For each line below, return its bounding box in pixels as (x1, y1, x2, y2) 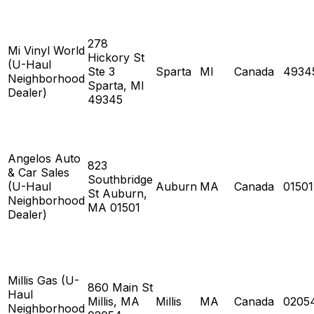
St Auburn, (88, 186, 147, 200)
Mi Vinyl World (8, 43, 85, 57)
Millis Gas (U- (8, 273, 79, 287)
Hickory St (88, 50, 144, 64)
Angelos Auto (8, 151, 81, 165)
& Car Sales (8, 165, 69, 179)
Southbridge (88, 172, 153, 186)
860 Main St (88, 280, 153, 294)
